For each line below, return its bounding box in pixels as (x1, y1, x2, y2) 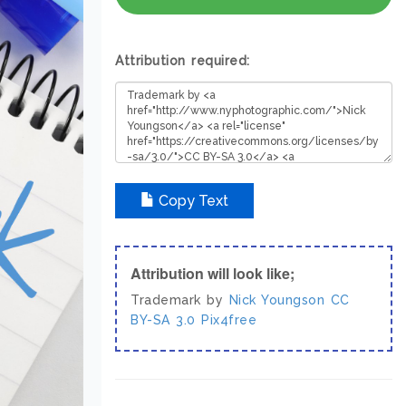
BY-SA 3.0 (130, 313, 196, 328)
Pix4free (201, 313, 256, 328)
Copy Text (155, 192, 228, 210)
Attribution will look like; (130, 263, 295, 285)
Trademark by (130, 293, 229, 308)
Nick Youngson (228, 293, 324, 308)
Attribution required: (115, 53, 250, 69)
